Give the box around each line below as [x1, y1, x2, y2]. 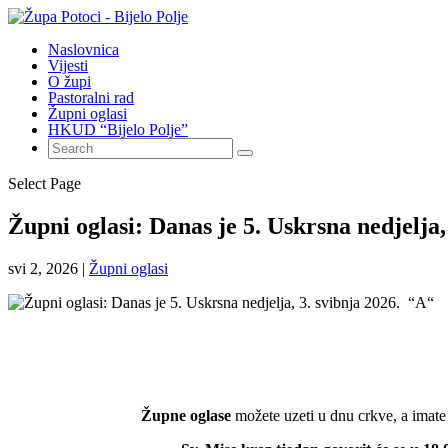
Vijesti [48, 57, 88, 74]
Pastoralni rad [48, 89, 134, 106]
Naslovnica [48, 41, 119, 58]
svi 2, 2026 [8, 259, 78, 277]
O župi [48, 73, 91, 90]
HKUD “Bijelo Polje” [48, 121, 188, 138]
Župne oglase [140, 407, 231, 425]
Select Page [8, 175, 81, 192]
